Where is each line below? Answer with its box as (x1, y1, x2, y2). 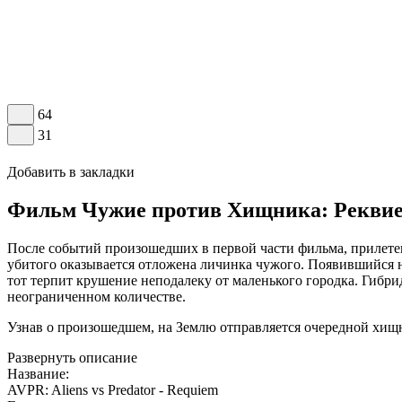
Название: (7, 365, 69, 381)
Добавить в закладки (7, 164, 135, 179)
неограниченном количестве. (7, 288, 186, 304)
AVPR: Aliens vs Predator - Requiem (7, 381, 218, 398)
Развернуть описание (7, 349, 137, 365)
